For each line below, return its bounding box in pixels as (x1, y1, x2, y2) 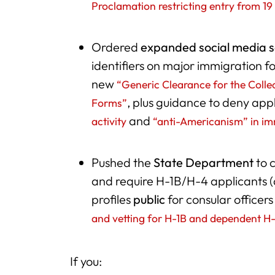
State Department (153, 154, 254, 170)
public (133, 191, 166, 207)
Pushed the (91, 154, 154, 170)
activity (91, 114, 127, 128)
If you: (70, 253, 102, 269)
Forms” (91, 95, 128, 110)
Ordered (91, 39, 141, 55)
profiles (91, 191, 134, 207)
